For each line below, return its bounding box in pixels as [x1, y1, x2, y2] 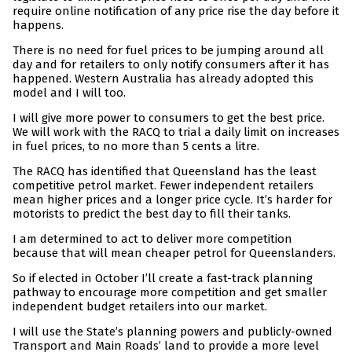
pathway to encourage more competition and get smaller [13, 285, 327, 300]
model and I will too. [13, 86, 126, 101]
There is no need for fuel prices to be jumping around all [13, 43, 324, 58]
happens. [13, 18, 64, 33]
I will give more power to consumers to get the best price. [13, 111, 324, 126]
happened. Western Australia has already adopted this [13, 71, 313, 86]
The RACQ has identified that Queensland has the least [13, 164, 317, 179]
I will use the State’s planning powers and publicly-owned [13, 324, 332, 339]
